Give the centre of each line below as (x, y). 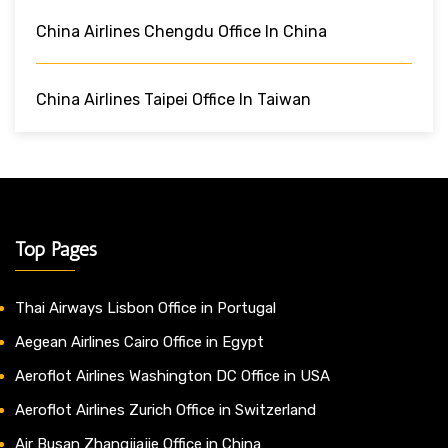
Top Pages (56, 248)
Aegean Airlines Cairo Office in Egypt (139, 341)
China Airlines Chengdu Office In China (181, 31)
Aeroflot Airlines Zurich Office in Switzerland (165, 409)
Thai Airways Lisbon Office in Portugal (145, 307)
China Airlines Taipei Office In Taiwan (173, 99)
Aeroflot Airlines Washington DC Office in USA (172, 375)
